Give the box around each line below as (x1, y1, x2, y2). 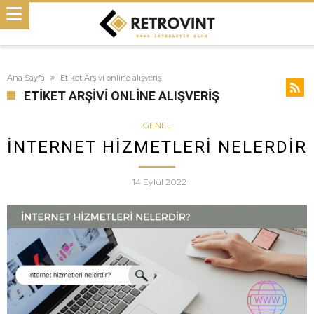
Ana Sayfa (7, 72, 45, 83)
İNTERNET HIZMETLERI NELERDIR (7, 137, 307, 157)
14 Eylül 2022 (132, 176, 186, 187)
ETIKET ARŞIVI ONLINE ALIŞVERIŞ (24, 88, 219, 103)
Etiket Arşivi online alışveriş (60, 72, 161, 83)
